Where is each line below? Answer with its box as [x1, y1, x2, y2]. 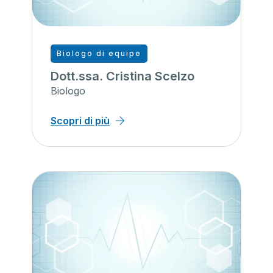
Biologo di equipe [57, 49, 141, 58]
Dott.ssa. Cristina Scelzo [51, 69, 194, 84]
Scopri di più [51, 115, 110, 127]
